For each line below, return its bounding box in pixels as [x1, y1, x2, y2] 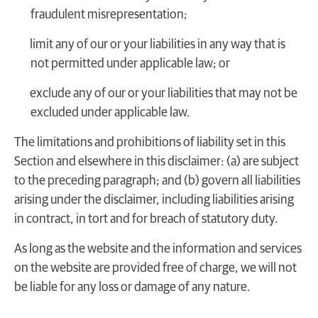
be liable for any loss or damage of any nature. [14, 280, 251, 294]
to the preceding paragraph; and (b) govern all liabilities [14, 175, 300, 188]
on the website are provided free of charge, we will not [14, 261, 297, 275]
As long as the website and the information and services [14, 242, 302, 256]
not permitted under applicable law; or [31, 57, 230, 71]
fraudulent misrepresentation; [31, 9, 187, 22]
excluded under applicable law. [31, 106, 190, 120]
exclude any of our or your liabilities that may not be [30, 87, 297, 101]
